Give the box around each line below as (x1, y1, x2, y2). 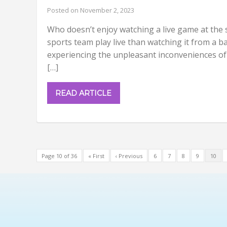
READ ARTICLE (55, 88, 112, 98)
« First (88, 152, 104, 160)
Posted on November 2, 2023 (47, 6, 134, 15)
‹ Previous (116, 152, 142, 160)
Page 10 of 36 (42, 152, 77, 160)
